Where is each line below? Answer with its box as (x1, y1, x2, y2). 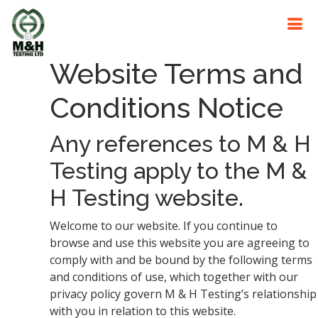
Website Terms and (50, 57, 303, 90)
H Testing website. (50, 185, 243, 211)
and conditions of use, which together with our (50, 269, 298, 285)
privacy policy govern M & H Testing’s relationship (50, 286, 317, 302)
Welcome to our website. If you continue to (50, 218, 278, 234)
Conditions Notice (50, 91, 283, 124)
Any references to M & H (50, 131, 311, 157)
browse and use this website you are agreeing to (50, 235, 309, 251)
